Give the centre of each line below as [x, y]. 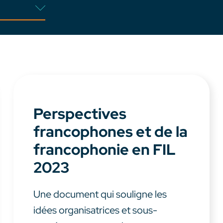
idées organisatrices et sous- [95, 210]
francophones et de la [110, 132]
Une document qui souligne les [100, 194]
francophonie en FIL [104, 150]
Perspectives [80, 114]
